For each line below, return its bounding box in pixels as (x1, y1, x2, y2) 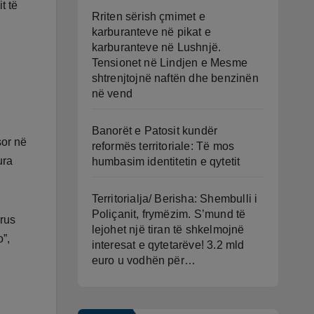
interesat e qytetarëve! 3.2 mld (91, 239, 245, 251)
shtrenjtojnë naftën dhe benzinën (91, 72, 259, 84)
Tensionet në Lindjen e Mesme (91, 57, 248, 69)
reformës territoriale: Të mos (91, 140, 235, 152)
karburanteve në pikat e (91, 26, 212, 38)
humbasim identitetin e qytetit (91, 156, 240, 168)
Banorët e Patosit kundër (91, 125, 218, 137)
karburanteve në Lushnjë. (91, 41, 221, 53)
